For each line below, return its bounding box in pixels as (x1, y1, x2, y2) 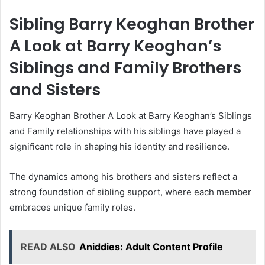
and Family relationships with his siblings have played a (9, 125, 241, 137)
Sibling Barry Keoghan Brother (9, 12, 254, 35)
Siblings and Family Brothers (9, 56, 241, 79)
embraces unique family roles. (9, 202, 135, 214)
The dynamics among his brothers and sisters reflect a (9, 171, 237, 183)
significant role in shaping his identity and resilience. (9, 141, 230, 153)
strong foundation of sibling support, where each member (9, 186, 251, 198)
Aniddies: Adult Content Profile (79, 241, 223, 253)
